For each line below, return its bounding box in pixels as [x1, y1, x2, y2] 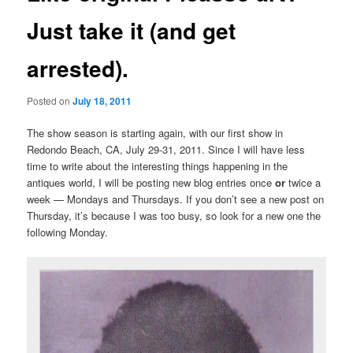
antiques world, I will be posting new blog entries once [27, 175, 276, 191]
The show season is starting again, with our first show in [27, 125, 284, 141]
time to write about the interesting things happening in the [27, 158, 288, 174]
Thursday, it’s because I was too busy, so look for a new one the [27, 208, 321, 224]
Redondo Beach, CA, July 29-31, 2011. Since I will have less [27, 142, 306, 158]
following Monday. [27, 225, 109, 240]
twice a [285, 175, 321, 191]
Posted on [27, 93, 73, 107]
